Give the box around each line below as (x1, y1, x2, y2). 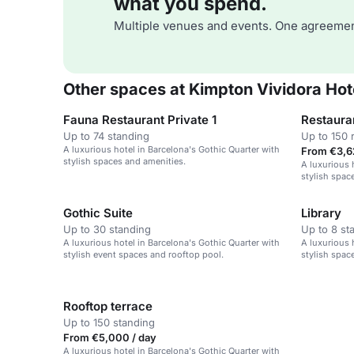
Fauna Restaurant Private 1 (63, 112, 217, 127)
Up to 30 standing (63, 223, 151, 235)
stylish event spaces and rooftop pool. (63, 249, 224, 260)
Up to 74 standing (63, 130, 149, 142)
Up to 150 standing (63, 316, 155, 329)
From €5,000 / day (63, 331, 156, 344)
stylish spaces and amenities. (63, 156, 186, 167)
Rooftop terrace (63, 299, 153, 314)
